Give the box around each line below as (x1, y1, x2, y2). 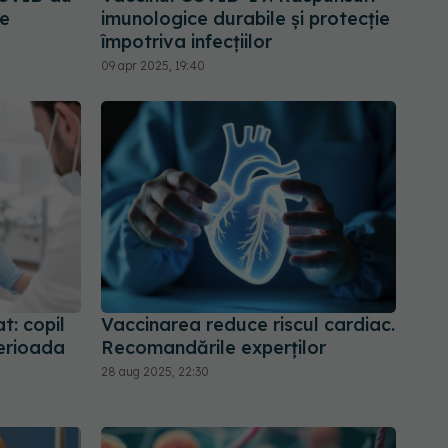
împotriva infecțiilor (101, 30, 272, 54)
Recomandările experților (101, 335, 326, 359)
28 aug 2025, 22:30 (101, 363, 209, 379)
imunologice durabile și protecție (101, 7, 390, 31)
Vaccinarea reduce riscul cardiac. (101, 312, 395, 336)
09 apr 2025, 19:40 (101, 58, 205, 74)
